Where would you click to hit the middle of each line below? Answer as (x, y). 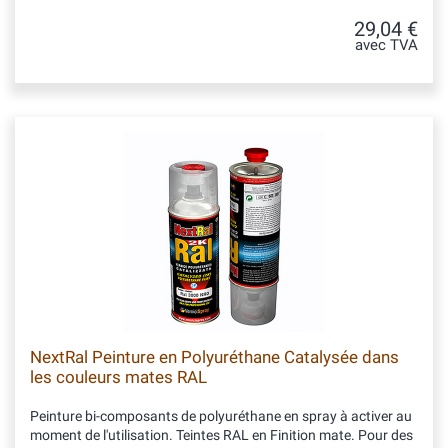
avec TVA (386, 45)
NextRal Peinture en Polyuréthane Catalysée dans (214, 357)
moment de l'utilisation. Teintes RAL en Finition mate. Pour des (221, 435)
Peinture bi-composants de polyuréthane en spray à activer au (221, 416)
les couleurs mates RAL (118, 377)
